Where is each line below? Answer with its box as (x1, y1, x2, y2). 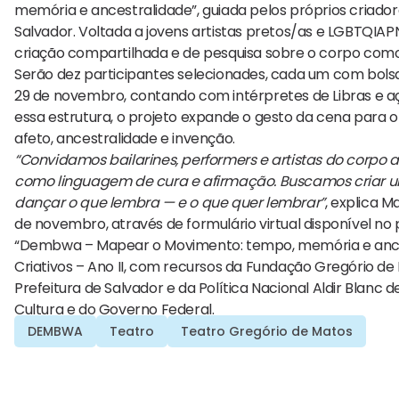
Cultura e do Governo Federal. (14, 299, 215, 321)
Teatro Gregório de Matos (181, 322, 353, 341)
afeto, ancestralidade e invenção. (14, 128, 235, 150)
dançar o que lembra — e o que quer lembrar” (14, 192, 325, 214)
